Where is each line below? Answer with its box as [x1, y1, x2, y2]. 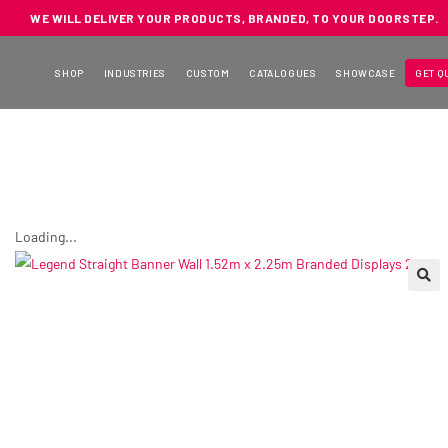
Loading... [15, 228, 77, 246]
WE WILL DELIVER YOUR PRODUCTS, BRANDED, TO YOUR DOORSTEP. [30, 11, 439, 25]
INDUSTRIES [103, 66, 166, 79]
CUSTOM [185, 66, 230, 79]
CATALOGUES [249, 66, 317, 79]
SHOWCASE [336, 66, 396, 79]
